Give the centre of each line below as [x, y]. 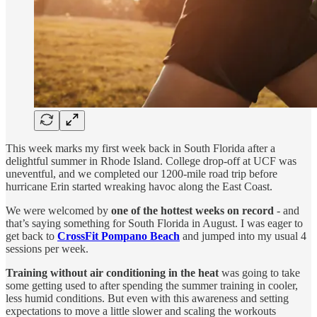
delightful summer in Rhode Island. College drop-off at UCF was [151, 161]
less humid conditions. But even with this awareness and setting [147, 298]
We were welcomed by [58, 210]
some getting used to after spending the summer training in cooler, [152, 285]
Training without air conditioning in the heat [114, 272]
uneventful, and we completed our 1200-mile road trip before [142, 173]
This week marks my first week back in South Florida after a [140, 148]
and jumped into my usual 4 [243, 236]
